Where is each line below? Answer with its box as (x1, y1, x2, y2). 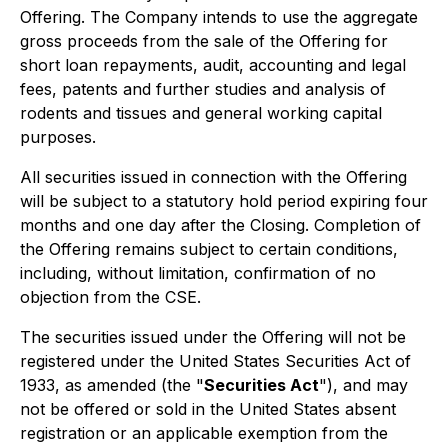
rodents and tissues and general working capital (20, 103, 382, 123)
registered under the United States (20, 351, 285, 371)
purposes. (20, 127, 96, 147)
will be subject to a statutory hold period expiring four (20, 191, 428, 211)
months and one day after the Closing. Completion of (20, 215, 421, 235)
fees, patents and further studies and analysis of (20, 79, 386, 99)
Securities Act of (285, 351, 411, 371)
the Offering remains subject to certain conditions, (20, 239, 398, 259)
